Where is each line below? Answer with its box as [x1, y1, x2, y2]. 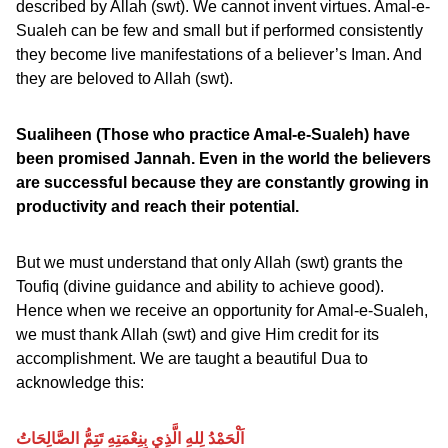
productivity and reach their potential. [16, 198, 299, 215]
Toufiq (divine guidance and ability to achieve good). [16, 278, 384, 295]
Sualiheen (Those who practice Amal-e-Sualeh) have [16, 126, 410, 143]
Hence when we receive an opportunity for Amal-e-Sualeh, [16, 302, 428, 319]
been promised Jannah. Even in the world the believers [16, 150, 431, 167]
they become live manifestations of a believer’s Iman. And [16, 46, 422, 63]
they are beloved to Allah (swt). [16, 70, 233, 87]
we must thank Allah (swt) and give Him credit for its [16, 326, 379, 343]
